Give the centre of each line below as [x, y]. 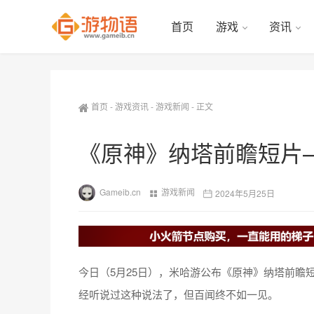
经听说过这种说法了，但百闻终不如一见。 [178, 294]
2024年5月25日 [245, 193]
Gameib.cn [120, 192]
